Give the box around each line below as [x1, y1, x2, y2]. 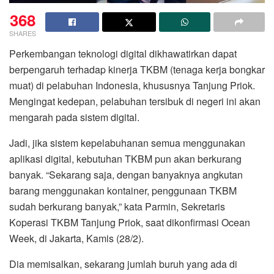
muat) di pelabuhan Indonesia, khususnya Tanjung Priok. [9, 78, 255, 92]
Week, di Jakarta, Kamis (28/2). [9, 231, 144, 245]
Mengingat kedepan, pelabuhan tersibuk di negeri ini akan [9, 94, 261, 108]
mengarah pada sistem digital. [9, 109, 139, 124]
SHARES [9, 28, 36, 38]
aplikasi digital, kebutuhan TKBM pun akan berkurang [9, 151, 242, 166]
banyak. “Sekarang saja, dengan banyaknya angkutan [9, 167, 243, 182]
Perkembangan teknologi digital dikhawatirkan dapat [9, 46, 237, 61]
